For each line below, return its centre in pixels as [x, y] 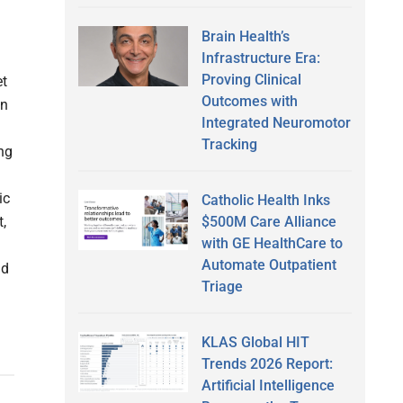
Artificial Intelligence [268, 385]
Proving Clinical [251, 79]
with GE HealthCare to [272, 243]
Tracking [229, 144]
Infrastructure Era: [260, 58]
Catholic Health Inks [265, 200]
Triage [222, 286]
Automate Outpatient [269, 264]
